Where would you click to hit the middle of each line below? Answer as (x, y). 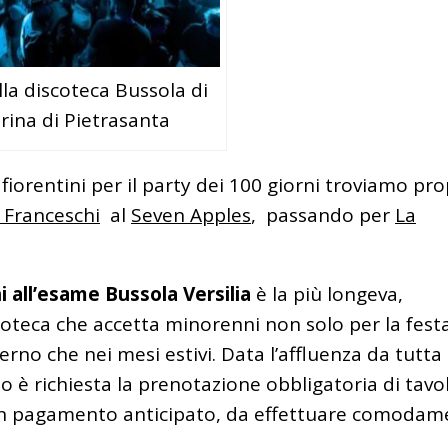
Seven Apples (191, 215)
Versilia (217, 294)
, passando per (323, 215)
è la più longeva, (327, 294)
